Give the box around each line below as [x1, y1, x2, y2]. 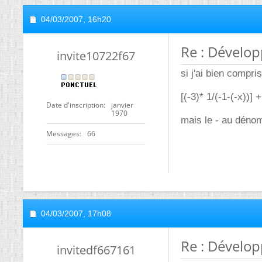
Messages [46, 129, 80, 139]
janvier [111, 100, 133, 110]
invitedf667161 [56, 242, 136, 258]
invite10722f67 [57, 48, 135, 64]
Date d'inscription [46, 100, 104, 110]
